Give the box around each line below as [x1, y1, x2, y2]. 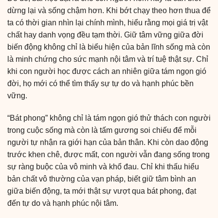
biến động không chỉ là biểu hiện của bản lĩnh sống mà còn [7, 43, 210, 52]
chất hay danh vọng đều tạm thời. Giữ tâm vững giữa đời [7, 31, 203, 39]
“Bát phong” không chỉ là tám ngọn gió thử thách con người [7, 114, 211, 123]
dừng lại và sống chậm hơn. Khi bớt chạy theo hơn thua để [7, 6, 211, 15]
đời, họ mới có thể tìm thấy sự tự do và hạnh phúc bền [7, 79, 194, 88]
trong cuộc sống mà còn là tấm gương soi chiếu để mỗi [7, 126, 197, 135]
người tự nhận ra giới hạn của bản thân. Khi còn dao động [7, 138, 208, 147]
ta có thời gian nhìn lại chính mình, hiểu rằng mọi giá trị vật [7, 18, 208, 27]
